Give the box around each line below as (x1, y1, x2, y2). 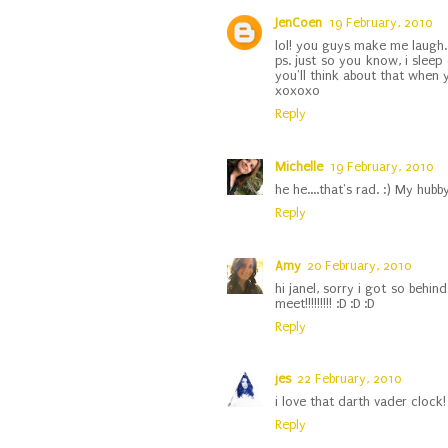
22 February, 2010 (297, 371, 401, 387)
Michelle (275, 158, 323, 174)
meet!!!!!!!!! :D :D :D (275, 295, 374, 311)
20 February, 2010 (307, 257, 411, 273)
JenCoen (275, 15, 322, 31)
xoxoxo (275, 83, 320, 99)
